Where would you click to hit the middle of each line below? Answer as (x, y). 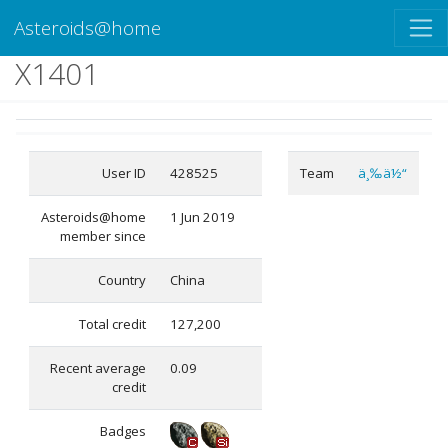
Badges (123, 431)
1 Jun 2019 (202, 217)
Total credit (112, 324)
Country (122, 280)
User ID (124, 173)
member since (103, 236)
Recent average (98, 368)
